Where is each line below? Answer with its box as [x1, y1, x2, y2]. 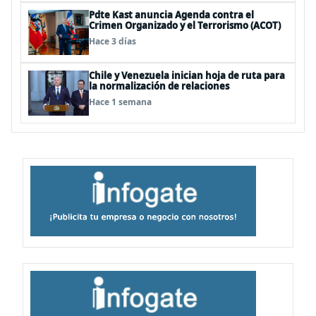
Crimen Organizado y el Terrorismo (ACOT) [89, 19, 281, 32]
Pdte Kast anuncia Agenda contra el [89, 8, 254, 21]
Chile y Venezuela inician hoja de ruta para [89, 69, 285, 82]
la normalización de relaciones [89, 80, 229, 92]
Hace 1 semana [89, 96, 152, 108]
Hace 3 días [89, 35, 136, 47]
